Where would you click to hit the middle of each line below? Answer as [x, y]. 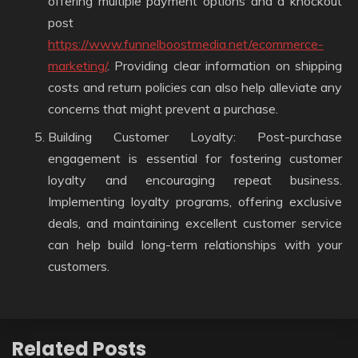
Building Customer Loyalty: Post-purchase [195, 137]
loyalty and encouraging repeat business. [195, 180]
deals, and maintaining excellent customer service [195, 223]
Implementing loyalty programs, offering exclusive [195, 201]
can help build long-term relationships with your [195, 245]
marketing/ [78, 66]
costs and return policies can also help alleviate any [195, 87]
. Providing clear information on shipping [225, 66]
